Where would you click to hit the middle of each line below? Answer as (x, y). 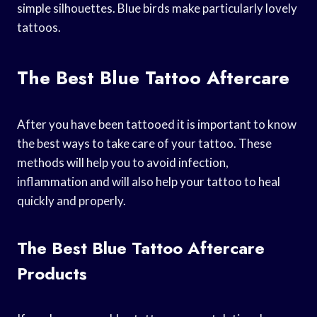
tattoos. (39, 27)
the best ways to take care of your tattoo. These (144, 143)
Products (52, 273)
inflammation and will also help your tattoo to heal (149, 181)
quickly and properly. (71, 200)
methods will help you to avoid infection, (123, 162)
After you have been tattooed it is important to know (157, 124)
